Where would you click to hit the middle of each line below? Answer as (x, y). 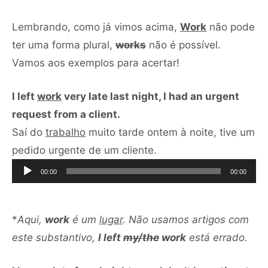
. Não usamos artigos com (186, 219)
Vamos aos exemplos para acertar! (96, 63)
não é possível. (183, 45)
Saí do (29, 132)
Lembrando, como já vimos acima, (96, 27)
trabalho (66, 132)
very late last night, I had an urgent (150, 96)
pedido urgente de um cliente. (84, 150)
